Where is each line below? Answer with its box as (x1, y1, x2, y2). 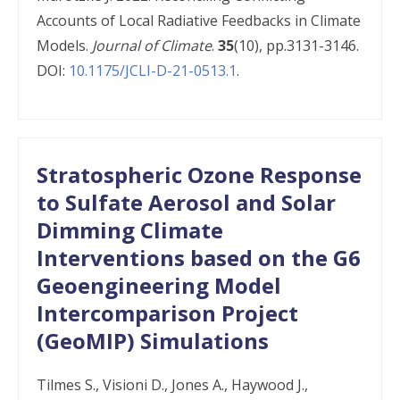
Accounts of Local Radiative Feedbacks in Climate (37, 11, 361, 30)
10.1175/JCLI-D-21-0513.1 (69, 61, 237, 80)
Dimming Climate (37, 215, 223, 245)
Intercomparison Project (37, 298, 298, 328)
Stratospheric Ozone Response (37, 160, 362, 189)
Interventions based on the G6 (37, 243, 361, 272)
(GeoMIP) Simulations (37, 326, 269, 355)
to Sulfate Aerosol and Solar (37, 187, 336, 217)
